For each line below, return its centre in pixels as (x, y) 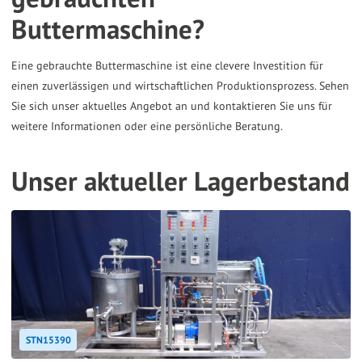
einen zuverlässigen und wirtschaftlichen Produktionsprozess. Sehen (180, 85)
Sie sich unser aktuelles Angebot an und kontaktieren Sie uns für (172, 105)
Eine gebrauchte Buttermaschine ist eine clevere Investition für (167, 65)
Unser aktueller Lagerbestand (181, 180)
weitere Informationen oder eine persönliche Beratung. (147, 126)
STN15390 (48, 339)
